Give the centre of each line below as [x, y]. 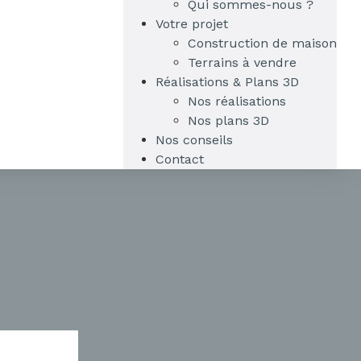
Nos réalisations [237, 102]
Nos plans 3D [228, 121]
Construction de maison [262, 44]
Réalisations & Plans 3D [227, 82]
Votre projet [192, 24]
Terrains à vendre [242, 63]
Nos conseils [194, 140]
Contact [180, 160]
